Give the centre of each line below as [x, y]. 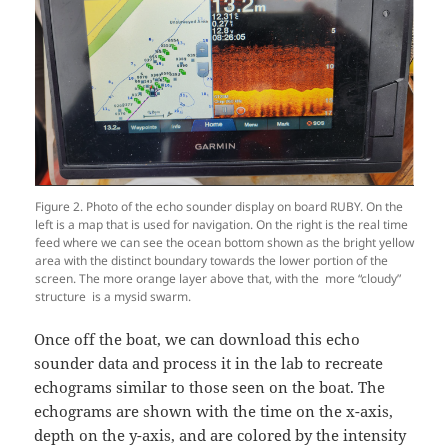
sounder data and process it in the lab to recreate [209, 363]
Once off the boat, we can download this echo [197, 339]
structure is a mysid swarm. [112, 297]
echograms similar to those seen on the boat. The [210, 387]
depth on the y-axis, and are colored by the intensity [220, 435]
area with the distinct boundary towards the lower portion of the [211, 261]
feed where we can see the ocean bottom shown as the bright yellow [224, 243]
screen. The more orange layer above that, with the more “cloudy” [217, 279]
